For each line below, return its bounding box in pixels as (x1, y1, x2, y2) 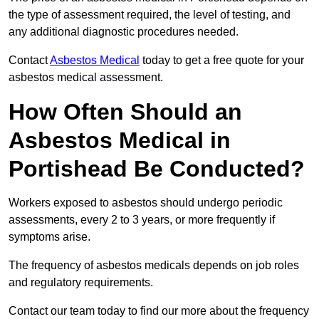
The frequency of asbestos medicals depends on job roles (9, 259, 299, 272)
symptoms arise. (9, 231, 90, 244)
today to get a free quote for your (140, 54, 304, 67)
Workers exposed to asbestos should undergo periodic (9, 197, 283, 209)
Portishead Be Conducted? (9, 156, 305, 182)
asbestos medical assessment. (9, 71, 163, 84)
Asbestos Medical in (9, 127, 231, 154)
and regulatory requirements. (9, 276, 156, 289)
